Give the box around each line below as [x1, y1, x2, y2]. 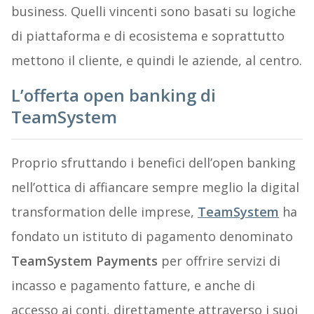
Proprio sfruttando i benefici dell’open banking [11, 154, 296, 172]
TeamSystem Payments [11, 252, 161, 270]
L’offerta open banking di [11, 83, 216, 107]
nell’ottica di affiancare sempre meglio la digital [11, 179, 299, 196]
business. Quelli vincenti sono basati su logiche [11, 3, 296, 20]
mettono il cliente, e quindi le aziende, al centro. [11, 52, 302, 69]
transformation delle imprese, [11, 203, 198, 221]
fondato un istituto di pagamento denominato [11, 228, 293, 245]
